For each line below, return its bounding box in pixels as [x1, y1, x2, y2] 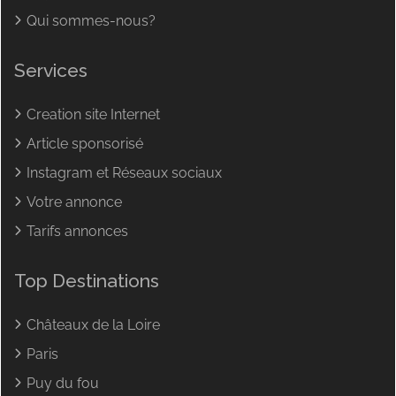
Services [14, 58, 88, 81]
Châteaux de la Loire [27, 316, 160, 333]
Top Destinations [14, 269, 159, 292]
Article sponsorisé [27, 134, 143, 152]
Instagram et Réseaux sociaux [27, 164, 222, 181]
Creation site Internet [27, 105, 160, 123]
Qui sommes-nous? [27, 11, 156, 29]
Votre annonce [27, 193, 122, 210]
